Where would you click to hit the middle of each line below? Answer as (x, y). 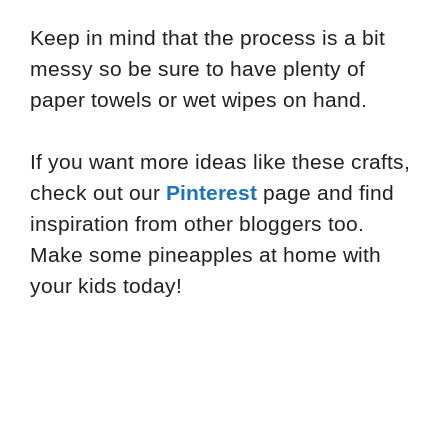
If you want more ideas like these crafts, (220, 162)
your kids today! (106, 286)
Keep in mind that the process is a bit (207, 37)
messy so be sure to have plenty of (197, 68)
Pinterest (211, 193)
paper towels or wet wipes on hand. (198, 99)
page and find (325, 193)
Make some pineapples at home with (205, 255)
